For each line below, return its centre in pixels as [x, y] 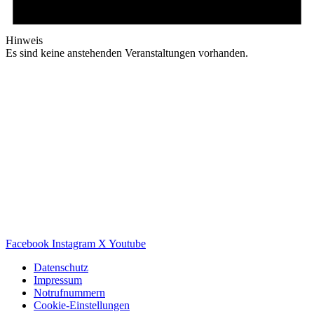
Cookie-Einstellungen [82, 305]
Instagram [74, 243]
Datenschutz [61, 267]
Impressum [58, 280]
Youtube [127, 243]
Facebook [27, 243]
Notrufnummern [69, 292]
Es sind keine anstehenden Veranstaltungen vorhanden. [127, 53]
